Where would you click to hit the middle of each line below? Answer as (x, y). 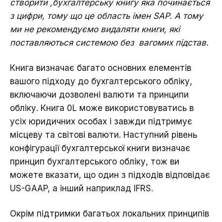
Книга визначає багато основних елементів (101, 68)
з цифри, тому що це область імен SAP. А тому (107, 16)
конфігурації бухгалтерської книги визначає (100, 148)
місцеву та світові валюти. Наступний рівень (104, 135)
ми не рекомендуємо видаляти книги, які (95, 29)
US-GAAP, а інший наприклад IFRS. (82, 189)
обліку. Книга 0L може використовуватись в (102, 108)
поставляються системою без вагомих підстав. (109, 43)
